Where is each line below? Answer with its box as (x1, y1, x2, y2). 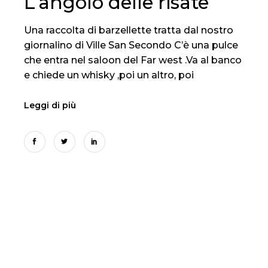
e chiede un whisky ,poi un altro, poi (24, 69, 194, 81)
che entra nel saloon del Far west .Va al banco (24, 54, 242, 66)
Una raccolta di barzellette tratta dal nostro (24, 24, 234, 36)
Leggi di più (24, 99, 77, 111)
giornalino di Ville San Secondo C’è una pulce (24, 39, 239, 51)
